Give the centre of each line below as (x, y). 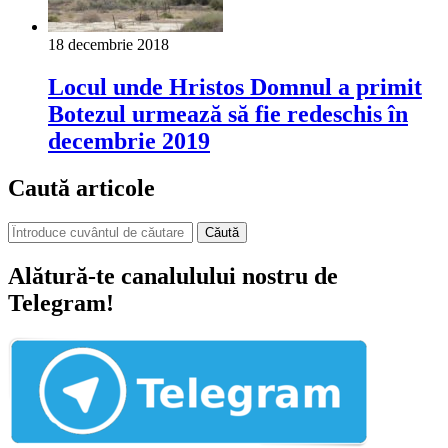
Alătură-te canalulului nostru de (173, 275)
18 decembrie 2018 (108, 45)
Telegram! (61, 302)
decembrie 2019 (129, 141)
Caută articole (81, 187)
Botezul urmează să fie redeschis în (228, 114)
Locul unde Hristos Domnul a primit (235, 87)
